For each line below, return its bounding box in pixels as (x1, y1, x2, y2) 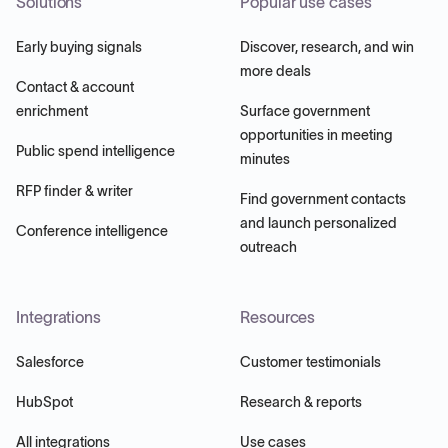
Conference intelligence (16, 222, 168, 239)
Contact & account (16, 78, 134, 95)
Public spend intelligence (16, 142, 175, 159)
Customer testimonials (240, 353, 381, 370)
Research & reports (240, 393, 362, 410)
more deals (240, 62, 311, 79)
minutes (240, 150, 290, 167)
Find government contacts (240, 190, 406, 207)
